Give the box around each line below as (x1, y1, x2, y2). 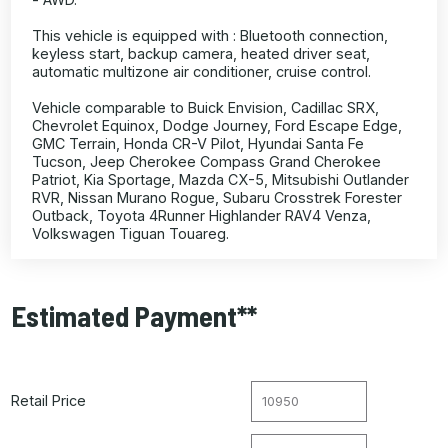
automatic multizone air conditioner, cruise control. (32, 63, 372, 81)
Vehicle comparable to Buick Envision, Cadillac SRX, (32, 99, 380, 117)
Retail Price (11, 392, 87, 410)
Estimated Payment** (11, 298, 258, 334)
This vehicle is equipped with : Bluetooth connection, (32, 27, 389, 45)
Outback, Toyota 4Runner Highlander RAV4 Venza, (32, 207, 372, 225)
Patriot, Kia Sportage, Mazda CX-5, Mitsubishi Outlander (32, 171, 410, 189)
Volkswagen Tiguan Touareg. (32, 225, 230, 243)
